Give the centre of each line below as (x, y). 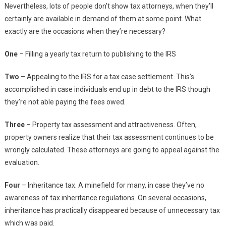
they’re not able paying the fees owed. (65, 102)
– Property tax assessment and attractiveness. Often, (110, 125)
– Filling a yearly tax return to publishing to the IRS (97, 54)
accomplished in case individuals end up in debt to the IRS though (107, 90)
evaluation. (22, 163)
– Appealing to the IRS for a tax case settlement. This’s (106, 77)
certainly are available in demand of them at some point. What (103, 19)
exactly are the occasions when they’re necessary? (85, 32)
